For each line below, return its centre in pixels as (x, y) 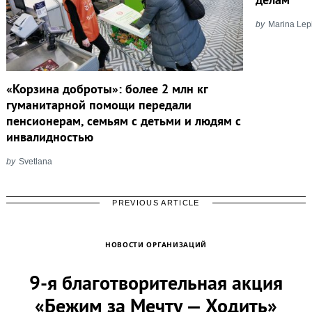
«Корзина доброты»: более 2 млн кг (107, 88)
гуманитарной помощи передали (99, 104)
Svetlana (35, 161)
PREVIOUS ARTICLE (156, 202)
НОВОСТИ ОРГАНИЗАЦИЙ (156, 244)
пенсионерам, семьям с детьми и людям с (124, 120)
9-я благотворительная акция (156, 283)
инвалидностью (50, 136)
